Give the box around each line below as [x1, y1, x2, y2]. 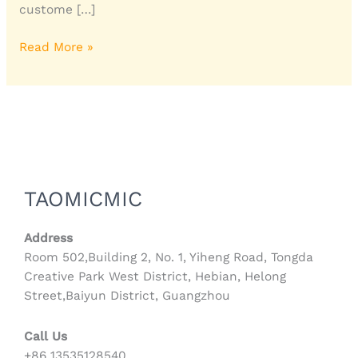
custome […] [18, 2, 95, 17]
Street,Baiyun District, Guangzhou [24, 288, 230, 304]
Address [24, 231, 73, 246]
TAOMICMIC [24, 185, 142, 211]
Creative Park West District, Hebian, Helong [24, 269, 286, 284]
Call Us [24, 329, 67, 344]
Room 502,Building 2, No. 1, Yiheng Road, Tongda [24, 250, 313, 265]
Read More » [18, 39, 93, 54]
